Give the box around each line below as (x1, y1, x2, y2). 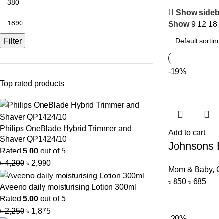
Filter (4, 37, 22, 45)
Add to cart (168, 129, 205, 137)
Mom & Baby (168, 165, 212, 174)
